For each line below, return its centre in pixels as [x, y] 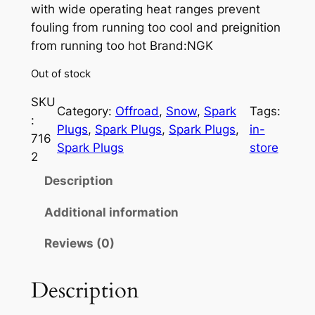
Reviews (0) [79, 244]
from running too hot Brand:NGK [122, 45]
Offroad [137, 111]
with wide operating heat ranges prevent [145, 9]
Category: [86, 111]
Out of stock [60, 74]
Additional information [111, 213]
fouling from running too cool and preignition [155, 27]
